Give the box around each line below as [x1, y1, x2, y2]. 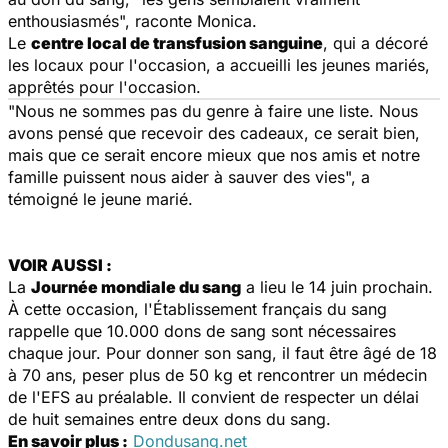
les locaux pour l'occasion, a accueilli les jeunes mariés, [8, 54, 430, 75]
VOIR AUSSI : [8, 254, 112, 275]
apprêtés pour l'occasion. [8, 76, 201, 97]
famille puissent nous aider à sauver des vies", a [8, 166, 370, 187]
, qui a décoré [323, 32, 428, 53]
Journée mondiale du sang [31, 276, 241, 297]
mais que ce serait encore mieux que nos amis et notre [8, 144, 420, 165]
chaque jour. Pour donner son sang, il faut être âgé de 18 [8, 342, 437, 363]
